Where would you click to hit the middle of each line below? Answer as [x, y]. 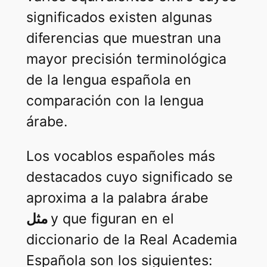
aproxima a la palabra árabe [117, 198]
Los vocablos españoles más [120, 156]
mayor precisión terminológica [126, 59]
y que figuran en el [112, 218]
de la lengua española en [108, 80]
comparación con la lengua [115, 100]
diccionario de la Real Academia [131, 239]
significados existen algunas [119, 17]
